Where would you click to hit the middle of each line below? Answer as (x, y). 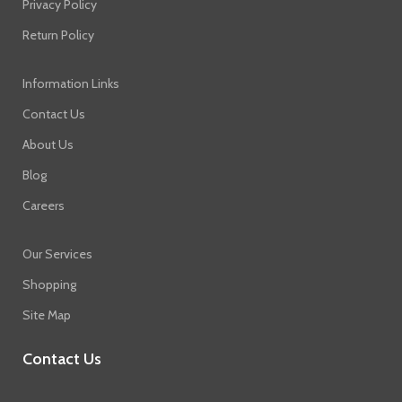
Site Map (47, 315)
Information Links (71, 83)
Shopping (49, 284)
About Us (48, 144)
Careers (44, 205)
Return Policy (58, 35)
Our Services (57, 253)
